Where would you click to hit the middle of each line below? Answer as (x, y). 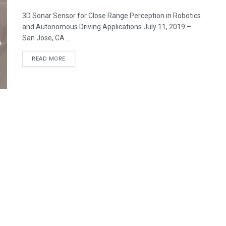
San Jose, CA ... (46, 38)
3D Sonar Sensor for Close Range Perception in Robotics (111, 15)
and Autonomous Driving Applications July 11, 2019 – (107, 26)
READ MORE (49, 59)
